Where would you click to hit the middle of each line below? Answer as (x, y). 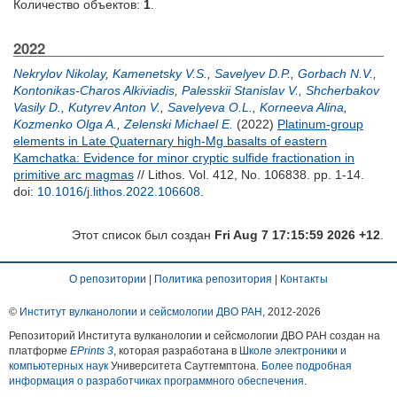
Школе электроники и (293, 351)
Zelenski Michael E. (179, 124)
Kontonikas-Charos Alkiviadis (94, 90)
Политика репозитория (213, 279)
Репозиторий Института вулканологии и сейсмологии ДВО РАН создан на (195, 336)
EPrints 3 (92, 351)
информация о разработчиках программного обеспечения (156, 381)
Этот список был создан (143, 235)
